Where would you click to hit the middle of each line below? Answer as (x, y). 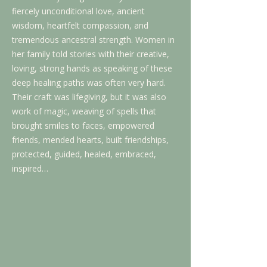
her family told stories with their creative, (91, 54)
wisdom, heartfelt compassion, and (80, 25)
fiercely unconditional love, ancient (78, 11)
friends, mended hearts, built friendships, (90, 140)
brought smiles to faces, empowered (83, 125)
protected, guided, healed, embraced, (84, 154)
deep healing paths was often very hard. (89, 83)
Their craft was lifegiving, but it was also (89, 97)
